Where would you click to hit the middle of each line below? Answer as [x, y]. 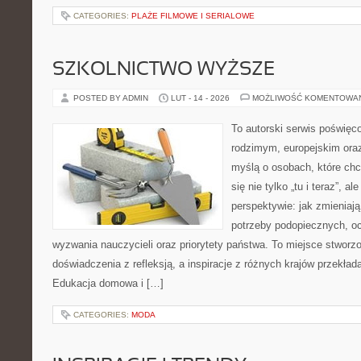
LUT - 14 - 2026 [200, 98]
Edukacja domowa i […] [108, 283]
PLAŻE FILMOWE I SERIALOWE [193, 16]
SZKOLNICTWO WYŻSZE [164, 70]
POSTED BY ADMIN [112, 98]
